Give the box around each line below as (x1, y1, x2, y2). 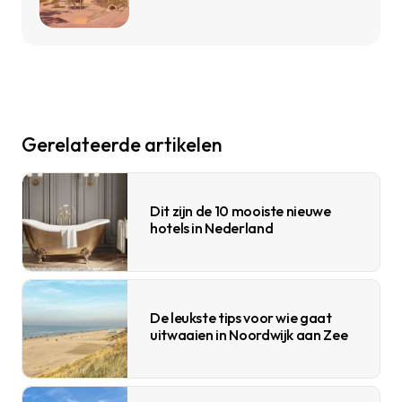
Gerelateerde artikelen (22, 133, 223, 158)
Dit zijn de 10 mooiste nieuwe (150, 202, 331, 221)
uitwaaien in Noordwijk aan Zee (150, 326, 348, 345)
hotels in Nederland (150, 219, 274, 238)
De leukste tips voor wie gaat (150, 309, 332, 328)
